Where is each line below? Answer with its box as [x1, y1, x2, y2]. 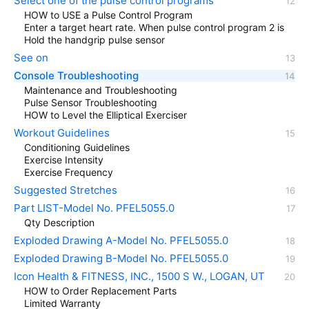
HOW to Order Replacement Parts [24, 284, 177, 297]
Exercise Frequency [24, 166, 113, 178]
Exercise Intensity [24, 153, 103, 166]
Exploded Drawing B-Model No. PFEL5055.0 [14, 251, 228, 265]
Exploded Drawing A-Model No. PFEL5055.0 [14, 233, 228, 247]
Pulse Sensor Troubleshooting [24, 96, 157, 108]
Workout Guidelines [14, 126, 110, 139]
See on [14, 50, 48, 64]
